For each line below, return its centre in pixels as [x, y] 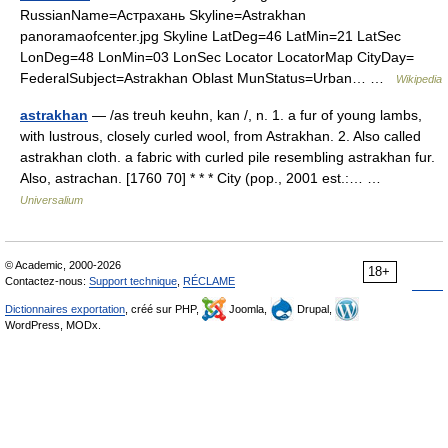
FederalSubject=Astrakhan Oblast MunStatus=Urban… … [208, 77]
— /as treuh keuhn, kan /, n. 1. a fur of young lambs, [255, 114]
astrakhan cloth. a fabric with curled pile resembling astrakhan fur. [227, 156]
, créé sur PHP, [163, 308]
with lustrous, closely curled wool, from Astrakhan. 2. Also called [220, 135]
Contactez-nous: [47, 280]
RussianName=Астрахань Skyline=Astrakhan [163, 14]
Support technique [133, 280]
